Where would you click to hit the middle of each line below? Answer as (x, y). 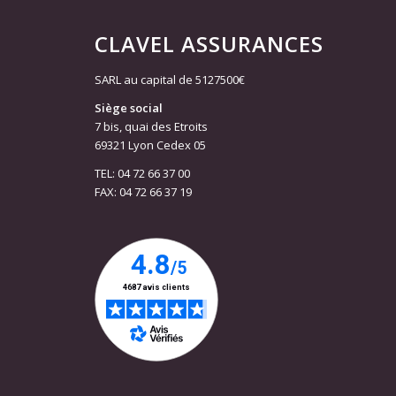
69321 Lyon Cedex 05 (150, 145)
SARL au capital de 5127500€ (170, 79)
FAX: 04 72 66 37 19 (143, 192)
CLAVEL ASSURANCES (209, 43)
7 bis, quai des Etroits (151, 127)
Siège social (129, 108)
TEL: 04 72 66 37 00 (142, 174)
